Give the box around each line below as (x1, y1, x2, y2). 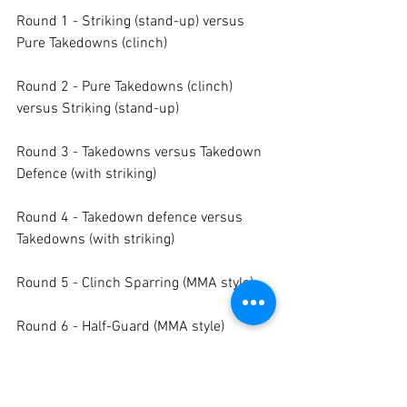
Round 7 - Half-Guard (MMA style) (16, 361, 224, 380)
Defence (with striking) (16, 164, 156, 184)
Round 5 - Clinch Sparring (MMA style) (16, 273, 253, 293)
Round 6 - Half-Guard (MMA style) (16, 317, 224, 336)
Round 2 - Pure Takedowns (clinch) (16, 77, 236, 96)
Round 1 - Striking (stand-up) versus (16, 12, 248, 31)
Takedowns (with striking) (16, 230, 174, 249)
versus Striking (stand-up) (16, 99, 179, 118)
